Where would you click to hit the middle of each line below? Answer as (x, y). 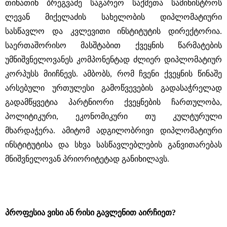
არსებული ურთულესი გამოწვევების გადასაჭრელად (113, 88)
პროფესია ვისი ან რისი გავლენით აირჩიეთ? (90, 213)
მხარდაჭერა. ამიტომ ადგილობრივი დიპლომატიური (113, 130)
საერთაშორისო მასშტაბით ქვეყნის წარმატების (113, 45)
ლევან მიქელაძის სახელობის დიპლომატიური (113, 17)
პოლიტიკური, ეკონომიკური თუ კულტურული (113, 116)
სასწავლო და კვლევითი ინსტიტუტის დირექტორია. (113, 31)
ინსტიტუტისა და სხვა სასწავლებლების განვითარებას (113, 145)
